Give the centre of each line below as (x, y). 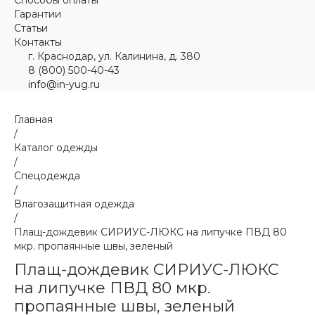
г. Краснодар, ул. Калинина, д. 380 (114, 56)
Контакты (38, 42)
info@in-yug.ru (64, 84)
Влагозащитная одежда (74, 204)
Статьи (31, 28)
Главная (33, 119)
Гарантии (38, 14)
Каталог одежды (56, 147)
